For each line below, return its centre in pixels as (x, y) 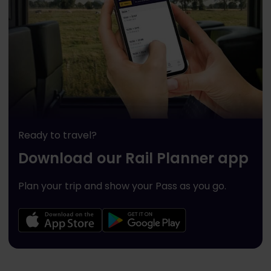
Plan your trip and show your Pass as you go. (122, 186)
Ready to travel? (57, 135)
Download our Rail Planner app (133, 158)
